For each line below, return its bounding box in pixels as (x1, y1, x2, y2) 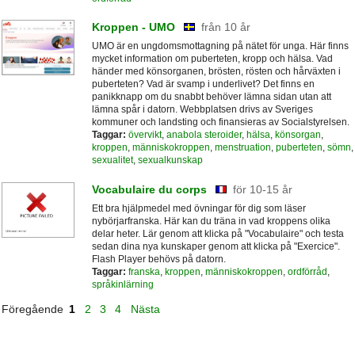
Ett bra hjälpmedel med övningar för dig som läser (91, 202, 306, 214)
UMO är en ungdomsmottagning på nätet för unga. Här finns (91, 40, 349, 52)
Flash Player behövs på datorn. (91, 253, 226, 265)
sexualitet (91, 155, 133, 166)
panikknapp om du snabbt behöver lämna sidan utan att (91, 91, 331, 103)
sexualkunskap (137, 155, 203, 166)
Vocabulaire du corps (91, 182, 207, 196)
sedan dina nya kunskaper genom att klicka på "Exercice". (91, 240, 340, 252)
